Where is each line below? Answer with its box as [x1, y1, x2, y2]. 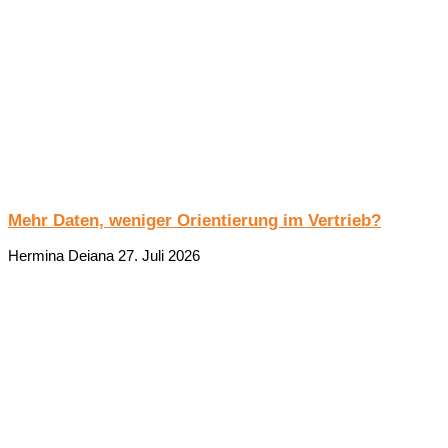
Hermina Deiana [8, 247, 118, 264]
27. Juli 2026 [118, 247, 200, 264]
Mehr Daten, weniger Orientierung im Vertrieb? [8, 210, 381, 230]
